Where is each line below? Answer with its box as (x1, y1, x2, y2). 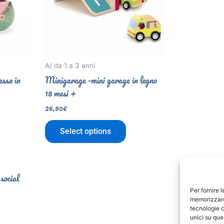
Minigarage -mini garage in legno (45, 72, 157, 87)
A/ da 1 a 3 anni (45, 61, 95, 69)
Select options (60, 126, 111, 136)
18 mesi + (45, 85, 76, 100)
